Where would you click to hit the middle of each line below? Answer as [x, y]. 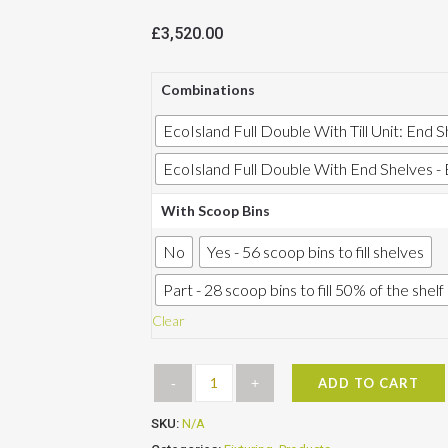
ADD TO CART [369, 383]
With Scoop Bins [216, 210]
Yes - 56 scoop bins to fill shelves [316, 251]
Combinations [208, 89]
